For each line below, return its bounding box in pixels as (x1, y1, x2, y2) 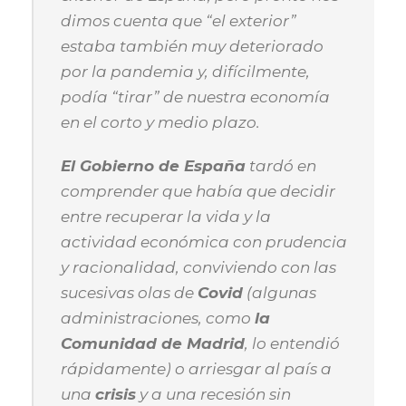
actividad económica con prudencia (61, 233, 347, 251)
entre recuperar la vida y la (61, 208, 271, 226)
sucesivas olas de (61, 284, 198, 302)
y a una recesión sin (136, 385, 291, 403)
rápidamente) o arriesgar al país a (61, 360, 332, 378)
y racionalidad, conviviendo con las (61, 258, 336, 276)
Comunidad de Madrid (61, 334, 245, 353)
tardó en (246, 157, 316, 175)
